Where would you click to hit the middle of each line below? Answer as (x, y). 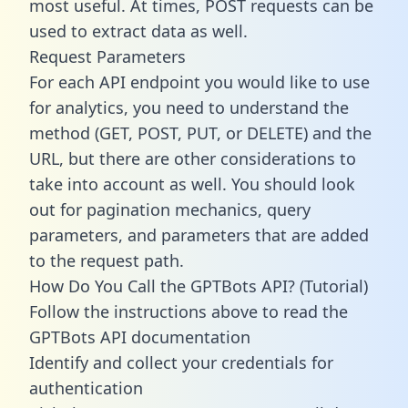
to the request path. (107, 260)
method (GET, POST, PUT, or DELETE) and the (200, 133)
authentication (86, 388)
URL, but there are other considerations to (193, 158)
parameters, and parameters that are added (199, 235)
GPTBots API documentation (140, 337)
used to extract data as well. (138, 31)
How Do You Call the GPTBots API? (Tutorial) (199, 286)
